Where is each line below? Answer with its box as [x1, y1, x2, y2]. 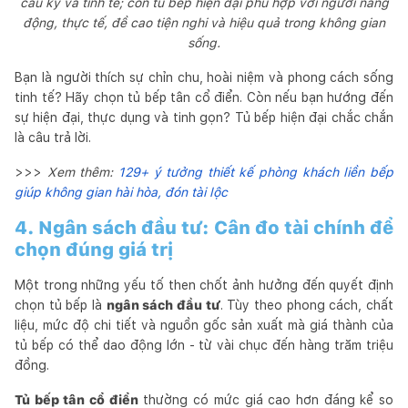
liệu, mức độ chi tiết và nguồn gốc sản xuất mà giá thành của [15, 317, 393, 332]
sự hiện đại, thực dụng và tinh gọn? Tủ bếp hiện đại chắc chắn [15, 109, 393, 125]
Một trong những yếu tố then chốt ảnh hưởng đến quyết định [15, 277, 393, 292]
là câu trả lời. [15, 129, 91, 145]
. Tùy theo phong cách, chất [219, 297, 394, 312]
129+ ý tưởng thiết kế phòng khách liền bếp [117, 164, 394, 179]
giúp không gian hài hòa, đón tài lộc [15, 184, 228, 199]
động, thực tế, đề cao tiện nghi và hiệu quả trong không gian [23, 15, 385, 30]
